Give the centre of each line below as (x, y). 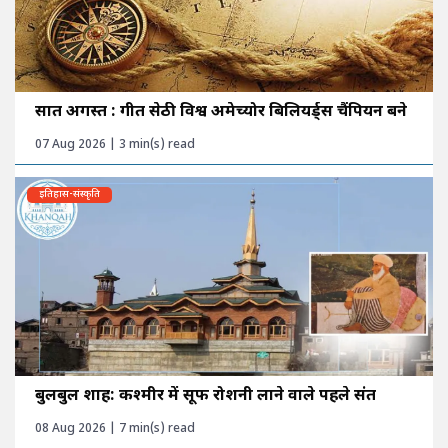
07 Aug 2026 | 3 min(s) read (115, 144)
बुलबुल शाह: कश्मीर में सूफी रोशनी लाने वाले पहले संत (205, 396)
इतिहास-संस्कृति (69, 194)
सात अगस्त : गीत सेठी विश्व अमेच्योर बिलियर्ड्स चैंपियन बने (221, 112)
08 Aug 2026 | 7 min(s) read (115, 428)
